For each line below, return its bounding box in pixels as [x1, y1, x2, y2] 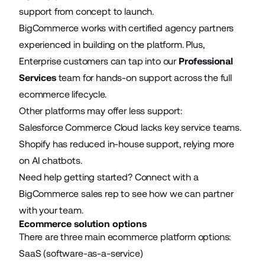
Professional [178, 55, 234, 67]
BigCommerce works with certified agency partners [19, 22, 234, 34]
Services [19, 72, 56, 83]
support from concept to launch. [19, 5, 154, 17]
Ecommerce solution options [19, 218, 147, 230]
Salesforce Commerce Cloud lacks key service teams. [19, 121, 241, 133]
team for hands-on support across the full [56, 72, 232, 83]
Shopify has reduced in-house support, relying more [19, 138, 234, 150]
